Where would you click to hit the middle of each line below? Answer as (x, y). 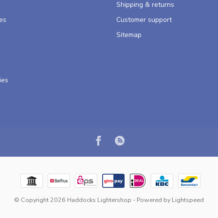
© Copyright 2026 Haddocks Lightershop (73, 200)
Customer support (144, 20)
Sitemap (129, 35)
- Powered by (152, 200)
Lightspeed (188, 200)
